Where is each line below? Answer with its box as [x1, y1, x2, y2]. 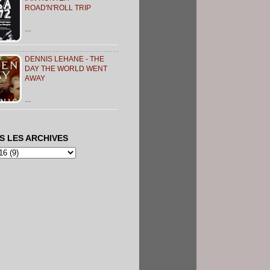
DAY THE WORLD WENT [25, 64, 107, 74]
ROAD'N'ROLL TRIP [25, 4, 91, 13]
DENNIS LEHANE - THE [25, 55, 104, 64]
